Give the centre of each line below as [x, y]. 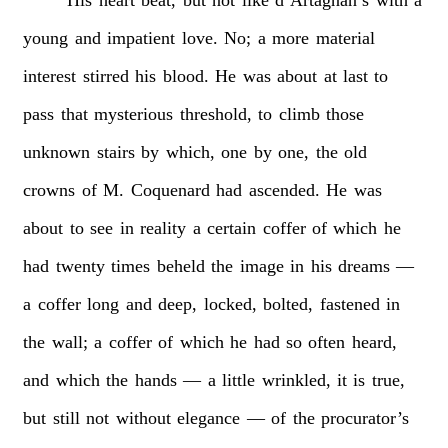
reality [163, 227]
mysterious [134, 113]
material [345, 37]
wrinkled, [296, 379]
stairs [115, 151]
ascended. [284, 189]
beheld [180, 265]
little [239, 379]
